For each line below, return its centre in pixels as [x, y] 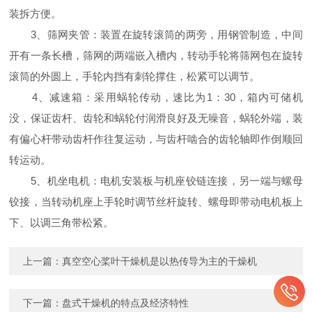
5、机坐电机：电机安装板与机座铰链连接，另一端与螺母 [156, 180]
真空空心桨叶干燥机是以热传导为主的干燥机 [160, 261]
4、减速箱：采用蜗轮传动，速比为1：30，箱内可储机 [156, 97]
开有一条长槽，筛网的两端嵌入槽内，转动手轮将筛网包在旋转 [156, 55]
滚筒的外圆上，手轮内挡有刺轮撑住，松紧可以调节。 [135, 76]
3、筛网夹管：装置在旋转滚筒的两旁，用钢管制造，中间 [156, 34]
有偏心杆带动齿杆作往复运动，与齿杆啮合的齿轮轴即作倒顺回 [156, 139]
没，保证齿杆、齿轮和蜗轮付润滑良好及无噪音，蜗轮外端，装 [156, 118]
